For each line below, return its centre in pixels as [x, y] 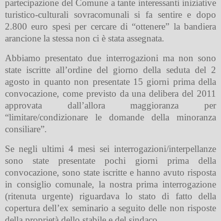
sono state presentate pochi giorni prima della [110, 160]
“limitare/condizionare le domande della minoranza [110, 117]
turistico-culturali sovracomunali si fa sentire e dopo [110, 15]
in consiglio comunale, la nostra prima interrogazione [110, 184]
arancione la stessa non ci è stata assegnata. [85, 38]
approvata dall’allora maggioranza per [110, 105]
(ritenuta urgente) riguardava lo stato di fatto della [110, 196]
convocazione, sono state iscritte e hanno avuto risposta [110, 172]
